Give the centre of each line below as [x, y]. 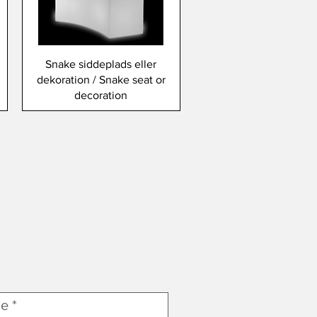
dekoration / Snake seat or [101, 79]
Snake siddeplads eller [101, 64]
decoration [101, 95]
